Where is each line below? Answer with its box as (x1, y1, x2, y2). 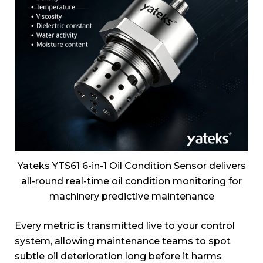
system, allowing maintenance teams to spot (15, 235, 231, 247)
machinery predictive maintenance (49, 191, 214, 203)
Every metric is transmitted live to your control (15, 220, 235, 232)
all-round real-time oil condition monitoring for (21, 176, 242, 187)
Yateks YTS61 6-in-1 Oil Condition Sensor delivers (17, 160, 246, 172)
